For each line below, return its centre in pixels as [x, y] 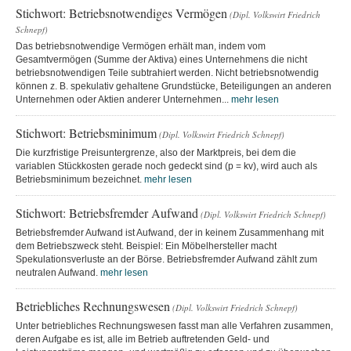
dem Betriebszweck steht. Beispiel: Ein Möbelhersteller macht [146, 246]
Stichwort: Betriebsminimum [86, 132]
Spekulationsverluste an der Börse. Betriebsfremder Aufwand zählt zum [166, 259]
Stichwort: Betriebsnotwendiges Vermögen [121, 13]
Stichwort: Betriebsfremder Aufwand [107, 212]
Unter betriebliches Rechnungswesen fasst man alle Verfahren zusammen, [174, 326]
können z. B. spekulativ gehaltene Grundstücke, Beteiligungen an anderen [174, 86]
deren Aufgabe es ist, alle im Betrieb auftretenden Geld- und [143, 339]
